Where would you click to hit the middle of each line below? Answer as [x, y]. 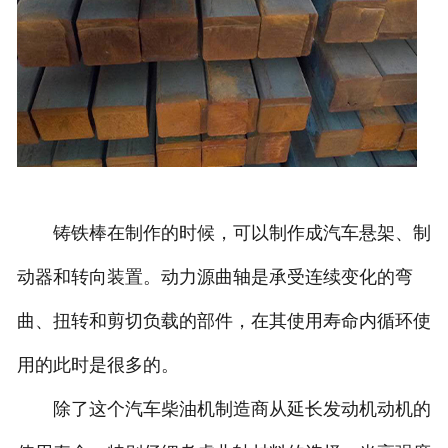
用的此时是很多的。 [97, 365]
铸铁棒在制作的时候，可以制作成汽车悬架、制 [223, 233]
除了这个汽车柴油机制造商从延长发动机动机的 [223, 409]
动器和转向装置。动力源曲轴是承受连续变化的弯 [214, 277]
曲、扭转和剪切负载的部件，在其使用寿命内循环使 [223, 321]
